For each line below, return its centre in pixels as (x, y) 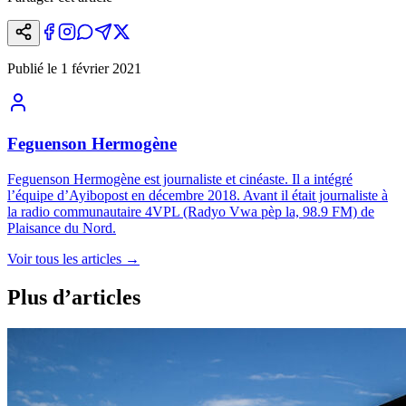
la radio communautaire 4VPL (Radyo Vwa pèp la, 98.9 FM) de (191, 211)
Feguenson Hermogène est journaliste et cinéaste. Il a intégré (180, 179)
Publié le (32, 69)
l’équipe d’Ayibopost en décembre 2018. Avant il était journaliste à (198, 195)
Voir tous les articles (64, 258)
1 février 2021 (101, 69)
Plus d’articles (74, 297)
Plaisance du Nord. (62, 227)
